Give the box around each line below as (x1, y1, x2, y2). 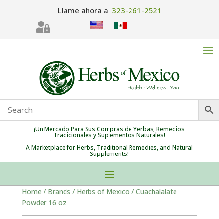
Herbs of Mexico (76, 187, 130, 197)
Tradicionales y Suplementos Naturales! (53, 131, 166, 140)
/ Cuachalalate (129, 187, 177, 197)
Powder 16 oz (22, 198, 66, 208)
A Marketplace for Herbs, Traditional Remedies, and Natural (26, 143, 193, 152)
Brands (47, 187, 70, 197)
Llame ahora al (57, 5, 112, 15)
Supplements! (90, 150, 129, 158)
